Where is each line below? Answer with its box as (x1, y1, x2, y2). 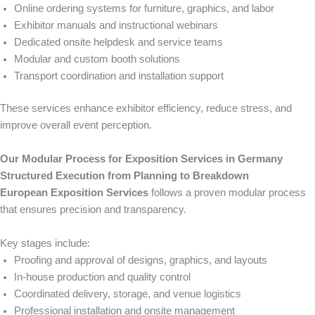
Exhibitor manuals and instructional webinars (14, 19, 218, 31)
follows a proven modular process (148, 186, 306, 198)
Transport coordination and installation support (14, 70, 224, 82)
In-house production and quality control (14, 271, 191, 283)
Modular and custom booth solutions (14, 53, 180, 65)
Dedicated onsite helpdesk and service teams (14, 36, 223, 48)
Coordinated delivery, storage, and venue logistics (14, 288, 241, 300)
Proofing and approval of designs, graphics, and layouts (14, 254, 267, 266)
